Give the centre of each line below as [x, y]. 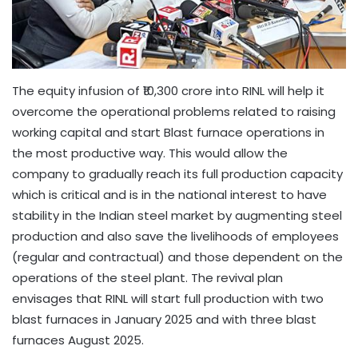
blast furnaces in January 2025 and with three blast [164, 319]
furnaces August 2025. [78, 340]
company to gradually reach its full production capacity [177, 173]
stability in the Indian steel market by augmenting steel [177, 215]
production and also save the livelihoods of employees [175, 236]
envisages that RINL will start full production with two [168, 298]
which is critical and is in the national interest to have [169, 194]
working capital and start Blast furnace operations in [168, 132]
